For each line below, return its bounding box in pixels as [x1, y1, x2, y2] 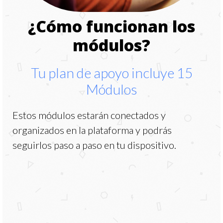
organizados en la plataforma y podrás [12, 123, 172, 136]
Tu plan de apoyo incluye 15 [30, 64, 193, 81]
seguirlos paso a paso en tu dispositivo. [12, 138, 178, 151]
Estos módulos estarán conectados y [12, 109, 166, 121]
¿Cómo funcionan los [28, 15, 195, 37]
